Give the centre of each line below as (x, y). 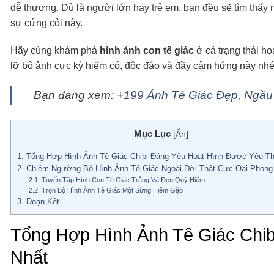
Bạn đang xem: (75, 95)
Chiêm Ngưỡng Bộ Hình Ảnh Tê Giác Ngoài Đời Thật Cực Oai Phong (148, 169)
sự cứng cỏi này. (46, 23)
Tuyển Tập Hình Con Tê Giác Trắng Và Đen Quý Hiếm (123, 180)
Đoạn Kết (42, 202)
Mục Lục (152, 134)
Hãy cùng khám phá (55, 51)
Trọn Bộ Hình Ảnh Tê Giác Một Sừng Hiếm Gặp (112, 191)
